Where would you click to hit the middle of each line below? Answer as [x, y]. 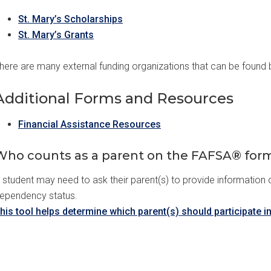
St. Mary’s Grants [56, 35]
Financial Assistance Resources [90, 124]
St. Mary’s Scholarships [70, 19]
